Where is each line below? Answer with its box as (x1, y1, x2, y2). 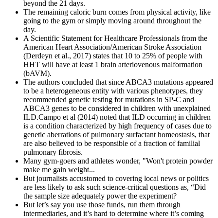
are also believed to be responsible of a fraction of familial (23, 139, 200, 148)
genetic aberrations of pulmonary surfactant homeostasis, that (23, 130, 210, 139)
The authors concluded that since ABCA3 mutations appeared (23, 78, 213, 87)
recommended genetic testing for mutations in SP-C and (23, 95, 194, 104)
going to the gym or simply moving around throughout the (23, 17, 201, 25)
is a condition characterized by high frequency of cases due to (23, 122, 212, 130)
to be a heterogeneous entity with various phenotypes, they (23, 87, 203, 95)
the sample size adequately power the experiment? (23, 192, 177, 200)
